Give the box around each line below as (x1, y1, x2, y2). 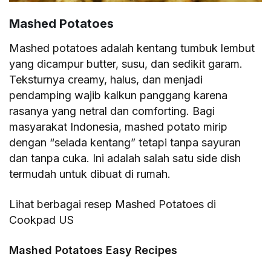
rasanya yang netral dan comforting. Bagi (9, 104, 215, 117)
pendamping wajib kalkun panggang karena (9, 88, 228, 102)
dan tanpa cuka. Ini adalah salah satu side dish (9, 151, 241, 165)
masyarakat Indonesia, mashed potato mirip (9, 120, 228, 133)
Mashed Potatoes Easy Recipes (9, 243, 178, 256)
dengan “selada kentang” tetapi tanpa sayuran (9, 135, 241, 149)
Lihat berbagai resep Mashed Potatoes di (9, 197, 217, 211)
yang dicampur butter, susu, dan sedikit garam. (9, 57, 243, 70)
